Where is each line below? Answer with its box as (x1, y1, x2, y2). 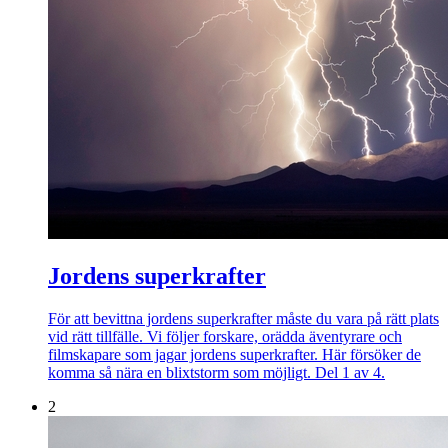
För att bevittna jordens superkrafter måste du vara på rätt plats (48, 309, 439, 327)
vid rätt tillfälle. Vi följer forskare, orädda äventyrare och (48, 327, 402, 345)
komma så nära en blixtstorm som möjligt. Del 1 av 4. (48, 363, 385, 381)
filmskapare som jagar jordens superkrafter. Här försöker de (48, 345, 421, 363)
